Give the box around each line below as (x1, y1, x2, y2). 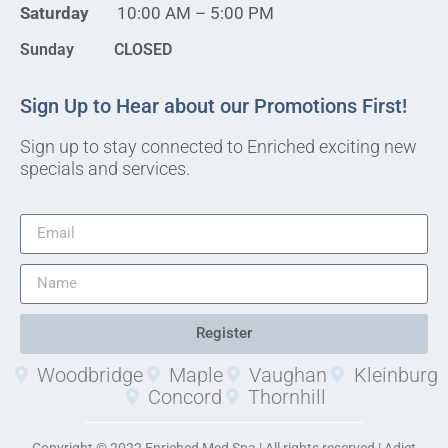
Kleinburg (353, 362, 438, 387)
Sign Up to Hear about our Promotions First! (20, 93, 407, 118)
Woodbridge (36, 362, 143, 387)
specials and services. (20, 157, 190, 179)
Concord (148, 384, 222, 409)
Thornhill (248, 384, 327, 409)
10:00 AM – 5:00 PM (93, 2, 274, 23)
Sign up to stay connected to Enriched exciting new (20, 135, 417, 157)
